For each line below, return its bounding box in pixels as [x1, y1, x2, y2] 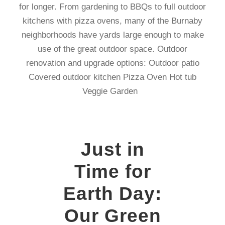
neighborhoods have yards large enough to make [21, 30, 204, 40]
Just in [80, 139, 145, 160]
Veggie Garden [82, 86, 143, 96]
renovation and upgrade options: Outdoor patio [26, 58, 199, 68]
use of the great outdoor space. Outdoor [38, 44, 187, 54]
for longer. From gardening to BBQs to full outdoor [19, 2, 206, 12]
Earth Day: [63, 183, 162, 204]
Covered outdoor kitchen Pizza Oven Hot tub [29, 72, 196, 82]
